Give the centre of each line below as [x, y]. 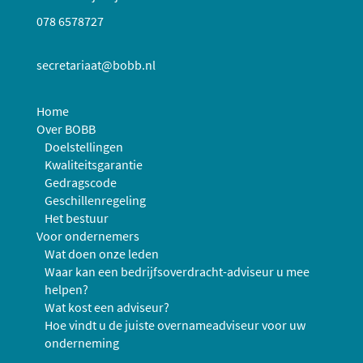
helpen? [66, 289]
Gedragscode [81, 182]
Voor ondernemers [88, 236]
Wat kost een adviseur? [107, 307]
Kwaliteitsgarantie [94, 164]
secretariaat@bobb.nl [96, 65]
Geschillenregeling [95, 200]
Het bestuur [77, 218]
